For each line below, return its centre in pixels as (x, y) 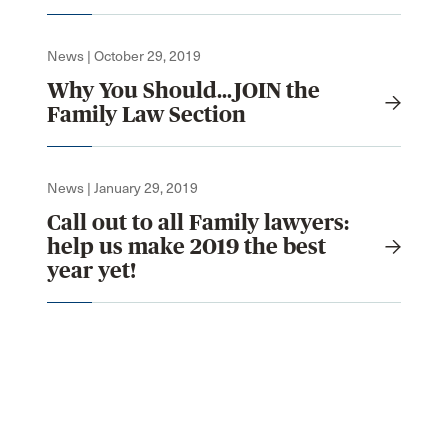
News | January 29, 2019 (122, 188)
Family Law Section (146, 114)
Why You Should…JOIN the (183, 90)
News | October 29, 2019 (124, 56)
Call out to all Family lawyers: (198, 222)
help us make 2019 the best (186, 246)
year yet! (91, 270)
